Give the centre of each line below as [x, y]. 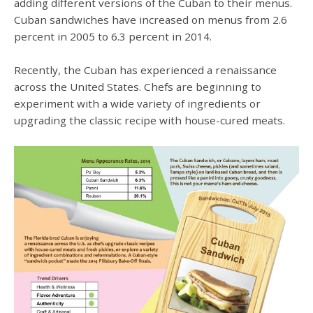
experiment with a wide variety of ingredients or [137, 104]
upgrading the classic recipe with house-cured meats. [150, 121]
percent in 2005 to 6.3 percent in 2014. [113, 36]
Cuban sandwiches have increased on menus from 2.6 [151, 19]
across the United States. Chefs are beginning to [138, 87]
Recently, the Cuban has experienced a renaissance [145, 70]
